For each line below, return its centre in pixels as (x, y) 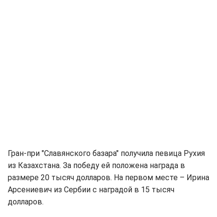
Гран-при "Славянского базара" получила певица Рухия (106, 154)
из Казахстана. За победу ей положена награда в (96, 166)
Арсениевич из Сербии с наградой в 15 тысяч (91, 190)
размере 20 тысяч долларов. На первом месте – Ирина (108, 178)
